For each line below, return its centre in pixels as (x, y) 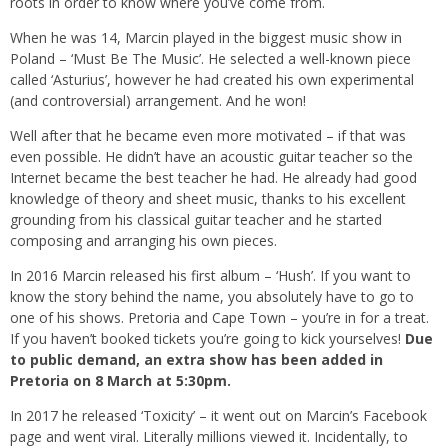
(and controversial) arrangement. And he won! (158, 100)
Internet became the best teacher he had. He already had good (213, 177)
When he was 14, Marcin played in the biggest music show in (206, 37)
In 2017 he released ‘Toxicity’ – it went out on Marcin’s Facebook (218, 415)
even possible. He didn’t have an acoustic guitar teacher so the (211, 156)
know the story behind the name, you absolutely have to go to (212, 296)
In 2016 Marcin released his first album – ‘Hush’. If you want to (210, 275)
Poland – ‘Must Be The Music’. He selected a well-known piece (210, 58)
